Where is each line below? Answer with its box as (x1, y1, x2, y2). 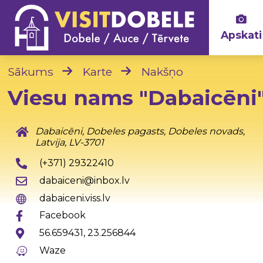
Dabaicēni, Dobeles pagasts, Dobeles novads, (35, 126, 245, 137)
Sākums (8, 65, 54, 79)
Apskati (220, 29, 262, 41)
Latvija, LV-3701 (35, 137, 104, 149)
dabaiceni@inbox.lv (39, 174, 130, 186)
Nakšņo (141, 65, 184, 79)
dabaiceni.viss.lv (39, 192, 110, 204)
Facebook (39, 210, 86, 221)
